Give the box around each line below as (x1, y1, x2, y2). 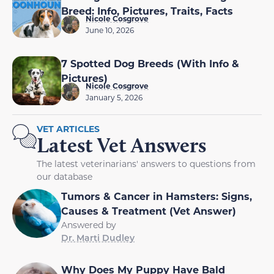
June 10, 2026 (86, 25, 134, 35)
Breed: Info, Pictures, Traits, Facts (61, 4, 233, 17)
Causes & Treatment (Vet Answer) (61, 204, 236, 217)
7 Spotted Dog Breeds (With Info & (61, 57, 239, 70)
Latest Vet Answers (37, 132, 206, 158)
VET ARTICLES (37, 123, 100, 135)
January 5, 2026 (86, 92, 143, 102)
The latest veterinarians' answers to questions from (37, 158, 256, 169)
